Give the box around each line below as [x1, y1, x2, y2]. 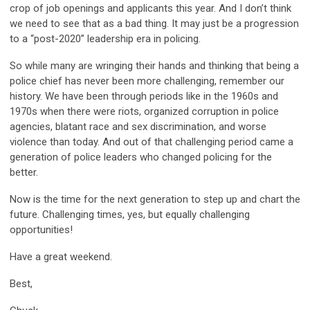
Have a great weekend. [10, 250, 112, 264]
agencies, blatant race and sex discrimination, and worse [10, 120, 266, 134]
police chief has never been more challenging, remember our [10, 75, 284, 88]
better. [10, 166, 38, 179]
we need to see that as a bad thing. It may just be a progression [10, 17, 299, 30]
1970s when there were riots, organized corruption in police [10, 105, 279, 118]
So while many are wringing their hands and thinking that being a [10, 60, 299, 73]
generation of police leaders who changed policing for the [10, 151, 272, 164]
